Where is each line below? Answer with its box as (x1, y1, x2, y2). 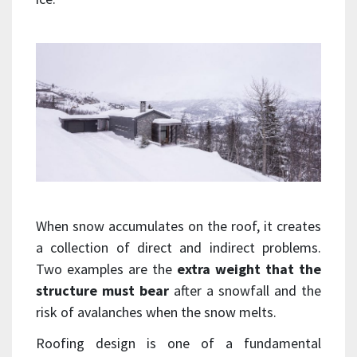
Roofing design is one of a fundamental (36, 333, 321, 352)
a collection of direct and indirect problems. (36, 237, 321, 257)
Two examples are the (36, 259, 177, 278)
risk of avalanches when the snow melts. (36, 302, 277, 321)
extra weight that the (177, 259, 321, 278)
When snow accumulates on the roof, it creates (36, 216, 321, 235)
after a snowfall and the (169, 280, 321, 300)
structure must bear (36, 280, 169, 300)
